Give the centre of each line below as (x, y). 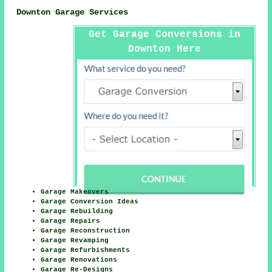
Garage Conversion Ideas (90, 202)
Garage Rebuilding (77, 212)
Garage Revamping (75, 241)
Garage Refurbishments (86, 250)
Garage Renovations (79, 260)
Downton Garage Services (73, 12)
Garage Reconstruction (86, 231)
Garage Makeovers (75, 192)
